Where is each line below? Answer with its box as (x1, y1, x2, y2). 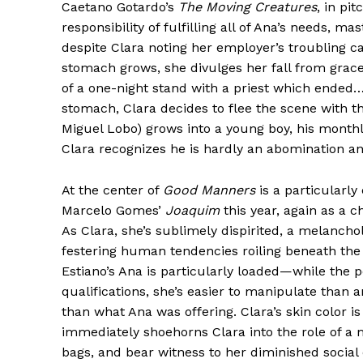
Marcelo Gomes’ (62, 202, 165, 218)
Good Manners (163, 181, 255, 198)
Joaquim (165, 202, 220, 218)
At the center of (62, 181, 163, 198)
